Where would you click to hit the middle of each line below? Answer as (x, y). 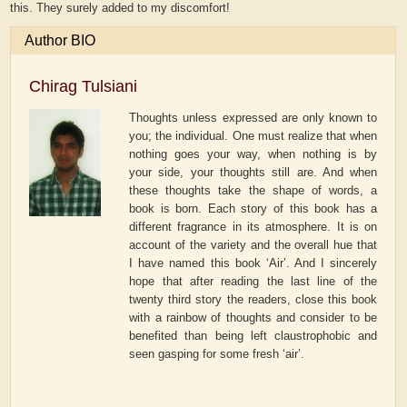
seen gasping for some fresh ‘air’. (217, 354)
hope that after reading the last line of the (253, 282)
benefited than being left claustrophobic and (253, 336)
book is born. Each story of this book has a (253, 209)
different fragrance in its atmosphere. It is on (253, 227)
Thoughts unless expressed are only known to (253, 118)
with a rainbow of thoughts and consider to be (253, 318)
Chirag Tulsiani (84, 87)
